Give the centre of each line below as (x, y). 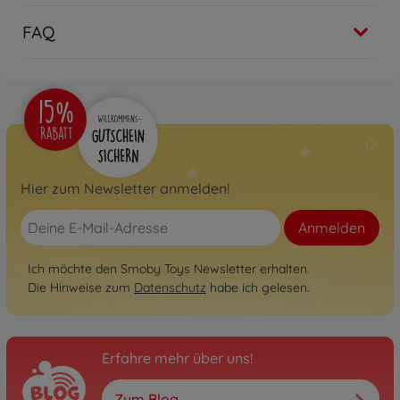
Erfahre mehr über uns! (177, 358)
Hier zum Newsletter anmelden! (125, 189)
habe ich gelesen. (258, 288)
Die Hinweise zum (81, 288)
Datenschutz (170, 288)
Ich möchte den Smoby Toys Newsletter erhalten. (169, 269)
